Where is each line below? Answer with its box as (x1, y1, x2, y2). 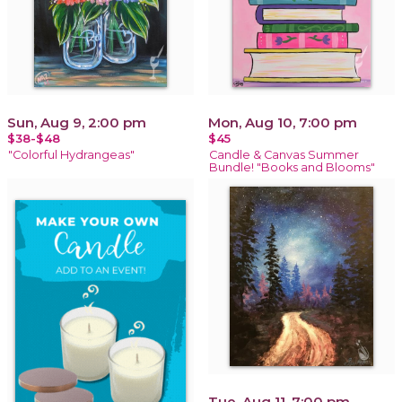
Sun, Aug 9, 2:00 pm (7, 113, 146, 131)
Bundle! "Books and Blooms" (209, 160, 375, 174)
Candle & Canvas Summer (209, 147, 359, 162)
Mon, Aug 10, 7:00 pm (208, 113, 357, 131)
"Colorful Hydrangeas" (8, 147, 135, 162)
